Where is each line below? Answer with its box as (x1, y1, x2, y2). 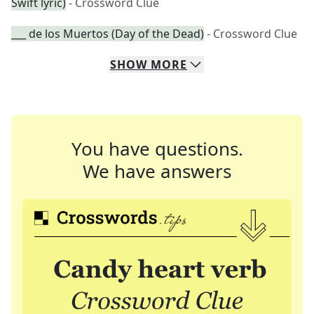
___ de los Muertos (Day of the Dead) (11, 26, 204, 41)
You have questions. (71, 136, 243, 161)
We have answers (83, 158, 231, 184)
